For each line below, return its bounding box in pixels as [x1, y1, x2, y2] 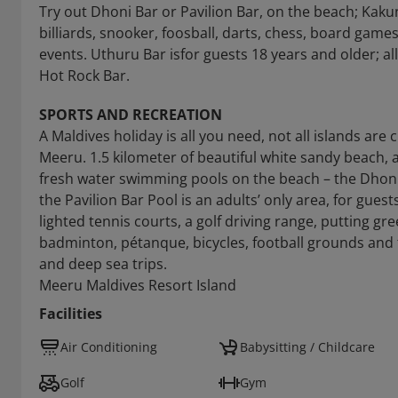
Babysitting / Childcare [240, 338, 375, 355]
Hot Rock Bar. [39, 66, 130, 85]
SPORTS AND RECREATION [39, 105, 222, 124]
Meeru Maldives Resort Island [39, 275, 236, 295]
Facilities [39, 304, 102, 323]
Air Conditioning [60, 338, 157, 355]
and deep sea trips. [39, 254, 167, 274]
